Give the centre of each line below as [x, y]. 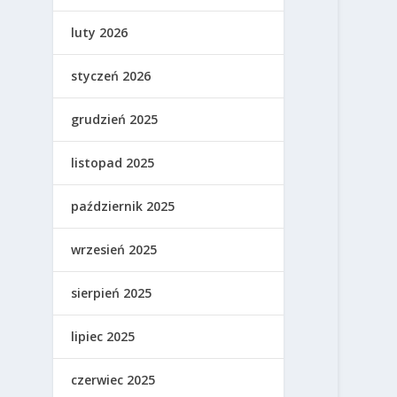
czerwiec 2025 [113, 380]
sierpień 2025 [112, 293]
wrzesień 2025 [114, 249]
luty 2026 [100, 32]
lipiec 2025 [103, 336]
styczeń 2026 [111, 76]
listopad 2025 [113, 163]
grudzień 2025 [115, 119]
